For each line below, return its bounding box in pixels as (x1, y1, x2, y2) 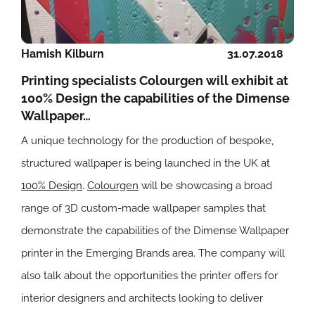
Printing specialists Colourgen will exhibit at (21, 73, 288, 88)
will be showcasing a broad (139, 179, 272, 193)
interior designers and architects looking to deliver (21, 292, 263, 305)
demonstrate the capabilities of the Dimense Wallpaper (21, 224, 289, 238)
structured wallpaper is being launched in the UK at (21, 157, 270, 170)
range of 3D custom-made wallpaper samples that (21, 202, 266, 215)
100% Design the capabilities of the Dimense (21, 91, 290, 105)
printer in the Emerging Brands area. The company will (21, 247, 285, 260)
